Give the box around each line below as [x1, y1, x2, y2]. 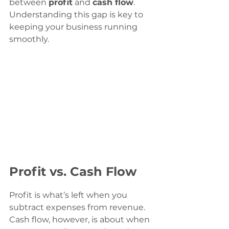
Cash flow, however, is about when [9, 215, 152, 225]
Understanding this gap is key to [9, 10, 145, 19]
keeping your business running [9, 22, 140, 32]
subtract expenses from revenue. [9, 202, 147, 213]
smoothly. [9, 34, 49, 44]
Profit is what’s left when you [9, 190, 129, 200]
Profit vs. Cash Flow [9, 164, 136, 179]
